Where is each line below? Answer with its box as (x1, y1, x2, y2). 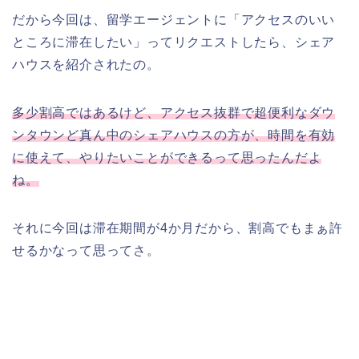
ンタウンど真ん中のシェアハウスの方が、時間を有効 (12, 128, 336, 143)
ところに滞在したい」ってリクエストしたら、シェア (12, 35, 336, 50)
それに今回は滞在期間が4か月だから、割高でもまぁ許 (12, 221, 343, 236)
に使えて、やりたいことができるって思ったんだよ (12, 151, 322, 165)
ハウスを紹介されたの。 (12, 58, 160, 72)
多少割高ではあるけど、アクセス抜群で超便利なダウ (12, 106, 336, 120)
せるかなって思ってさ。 (12, 244, 160, 258)
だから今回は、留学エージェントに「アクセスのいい (12, 13, 336, 27)
